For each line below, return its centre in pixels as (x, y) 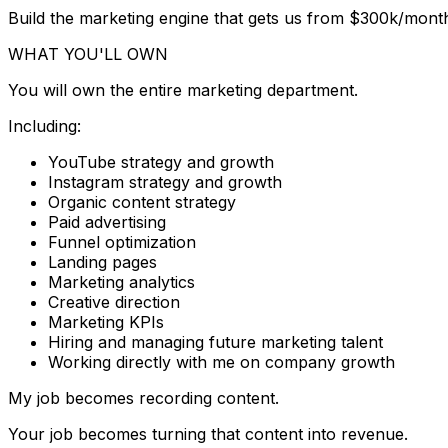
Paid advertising (107, 221)
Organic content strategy (142, 201)
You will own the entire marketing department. (183, 89)
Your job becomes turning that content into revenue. (208, 433)
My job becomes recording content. (143, 397)
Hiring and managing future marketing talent (215, 341)
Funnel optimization (122, 241)
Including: (44, 125)
